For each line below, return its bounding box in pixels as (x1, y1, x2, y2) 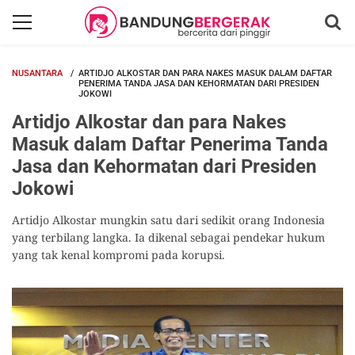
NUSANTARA (12, 68, 63, 78)
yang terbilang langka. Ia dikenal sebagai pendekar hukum (12, 230, 325, 245)
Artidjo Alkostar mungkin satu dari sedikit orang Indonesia (12, 212, 325, 227)
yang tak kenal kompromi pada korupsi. (12, 247, 225, 262)
